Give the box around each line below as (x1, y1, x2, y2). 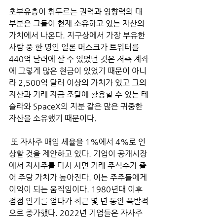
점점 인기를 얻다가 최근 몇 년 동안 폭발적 (9, 196, 148, 206)
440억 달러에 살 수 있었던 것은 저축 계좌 (9, 54, 148, 64)
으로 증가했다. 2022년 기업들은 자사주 (9, 208, 145, 218)
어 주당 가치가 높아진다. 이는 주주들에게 (9, 172, 149, 182)
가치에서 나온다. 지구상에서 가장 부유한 (9, 30, 147, 40)
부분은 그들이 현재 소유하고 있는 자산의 (9, 18, 147, 28)
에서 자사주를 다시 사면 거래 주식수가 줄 (9, 160, 147, 170)
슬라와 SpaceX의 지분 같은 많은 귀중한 (9, 101, 145, 111)
